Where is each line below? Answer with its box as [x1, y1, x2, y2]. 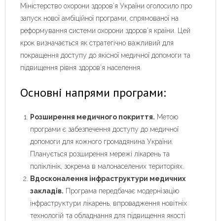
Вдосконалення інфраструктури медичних [30, 175, 185, 183]
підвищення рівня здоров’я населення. [20, 64, 142, 72]
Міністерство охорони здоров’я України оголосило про [20, 2, 192, 10]
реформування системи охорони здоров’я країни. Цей [20, 27, 190, 35]
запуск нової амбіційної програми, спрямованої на [20, 14, 179, 22]
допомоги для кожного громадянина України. [30, 138, 173, 146]
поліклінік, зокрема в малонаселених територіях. [30, 162, 184, 171]
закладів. [30, 187, 64, 195]
